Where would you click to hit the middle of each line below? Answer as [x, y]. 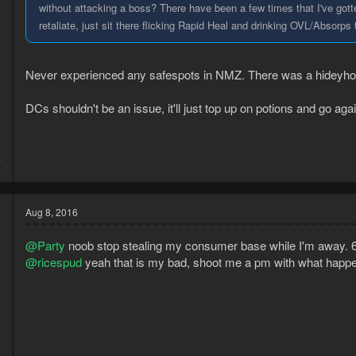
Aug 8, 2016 [52, 212]
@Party [45, 246]
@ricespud [54, 262]
